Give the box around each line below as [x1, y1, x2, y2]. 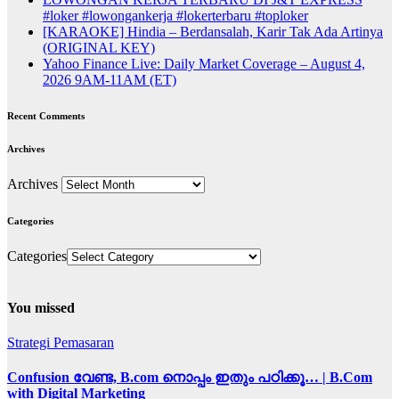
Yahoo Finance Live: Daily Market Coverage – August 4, [43, 55, 365, 71]
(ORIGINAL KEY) [43, 39, 155, 55]
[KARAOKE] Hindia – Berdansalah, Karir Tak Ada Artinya [43, 23, 383, 39]
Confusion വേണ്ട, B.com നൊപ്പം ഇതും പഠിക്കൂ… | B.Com [7, 370, 372, 386]
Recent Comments [7, 110, 85, 121]
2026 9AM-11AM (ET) [43, 71, 176, 87]
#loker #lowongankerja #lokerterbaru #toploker [43, 7, 308, 23]
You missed [7, 299, 75, 315]
